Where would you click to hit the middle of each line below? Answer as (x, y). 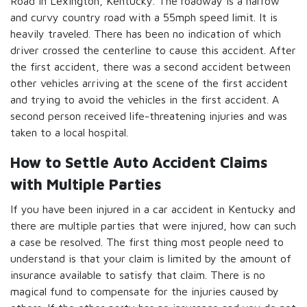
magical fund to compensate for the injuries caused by (145, 291)
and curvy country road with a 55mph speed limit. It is (144, 17)
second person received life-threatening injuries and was (149, 116)
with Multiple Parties (86, 184)
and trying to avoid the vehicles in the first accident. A (145, 99)
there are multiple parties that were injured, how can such (153, 225)
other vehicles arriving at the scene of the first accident (149, 83)
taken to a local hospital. (69, 132)
